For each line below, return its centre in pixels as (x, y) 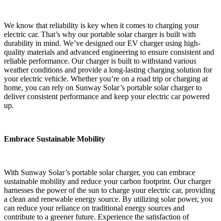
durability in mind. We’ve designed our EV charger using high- (102, 43)
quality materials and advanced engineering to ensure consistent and (109, 52)
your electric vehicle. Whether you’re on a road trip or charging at (106, 79)
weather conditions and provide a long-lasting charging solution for (108, 70)
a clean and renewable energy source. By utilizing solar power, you (108, 199)
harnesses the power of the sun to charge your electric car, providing (110, 190)
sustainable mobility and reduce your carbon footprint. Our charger (108, 182)
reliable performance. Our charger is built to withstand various (100, 61)
